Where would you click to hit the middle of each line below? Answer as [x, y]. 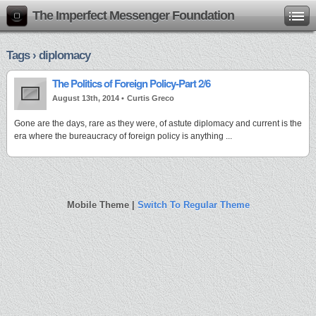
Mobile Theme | [102, 205]
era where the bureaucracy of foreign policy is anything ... [123, 136]
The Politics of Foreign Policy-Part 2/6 [131, 83]
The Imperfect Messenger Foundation [133, 16]
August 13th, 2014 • [88, 98]
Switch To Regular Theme [193, 205]
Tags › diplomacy [48, 55]
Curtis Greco [151, 98]
